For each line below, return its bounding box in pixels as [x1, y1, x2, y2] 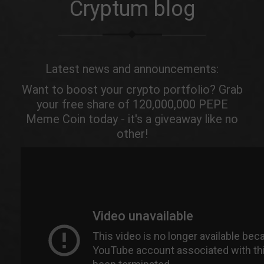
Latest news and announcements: [45, 62, 219, 76]
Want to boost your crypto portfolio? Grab [21, 82, 243, 97]
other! [116, 127, 148, 141]
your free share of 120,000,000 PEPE [36, 97, 228, 111]
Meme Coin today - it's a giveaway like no [26, 112, 238, 126]
